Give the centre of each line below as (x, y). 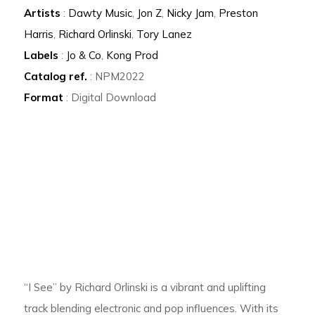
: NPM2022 (116, 76)
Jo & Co (84, 55)
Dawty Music (101, 13)
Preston (239, 13)
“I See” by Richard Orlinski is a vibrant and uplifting (145, 288)
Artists (43, 13)
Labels (41, 55)
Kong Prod (133, 55)
